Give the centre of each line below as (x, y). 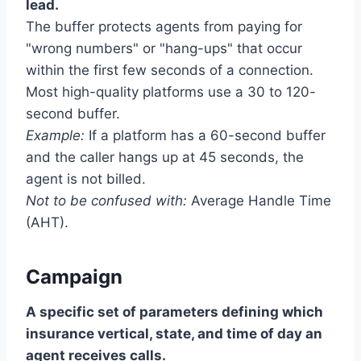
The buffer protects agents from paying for (164, 27)
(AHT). (47, 223)
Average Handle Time (259, 201)
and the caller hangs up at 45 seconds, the (165, 158)
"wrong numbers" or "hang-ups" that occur (164, 49)
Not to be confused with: (106, 201)
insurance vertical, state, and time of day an (174, 334)
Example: (55, 136)
